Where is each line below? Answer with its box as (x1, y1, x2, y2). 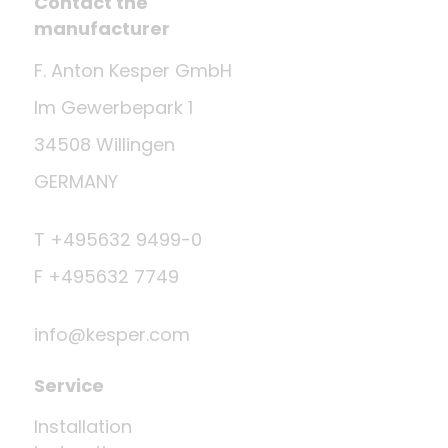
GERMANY (34, 169, 118, 195)
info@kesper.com (34, 322, 190, 348)
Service (34, 373, 104, 399)
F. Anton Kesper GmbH (34, 58, 232, 84)
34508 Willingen (34, 132, 175, 158)
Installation (34, 414, 132, 440)
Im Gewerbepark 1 (34, 95, 193, 121)
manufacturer (34, 16, 170, 42)
